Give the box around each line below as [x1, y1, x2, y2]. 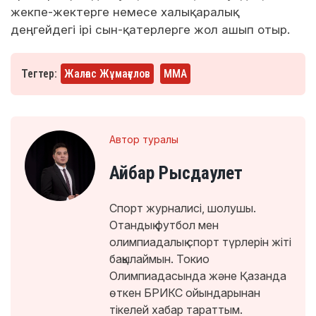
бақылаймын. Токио [109, 251, 209, 266]
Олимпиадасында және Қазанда [109, 268, 286, 283]
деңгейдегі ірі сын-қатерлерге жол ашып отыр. [11, 22, 290, 37]
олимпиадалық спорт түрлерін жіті [109, 234, 291, 249]
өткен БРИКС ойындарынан [109, 285, 260, 300]
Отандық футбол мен [109, 217, 219, 232]
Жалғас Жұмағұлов [64, 66, 150, 80]
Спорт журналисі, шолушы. [109, 200, 256, 215]
